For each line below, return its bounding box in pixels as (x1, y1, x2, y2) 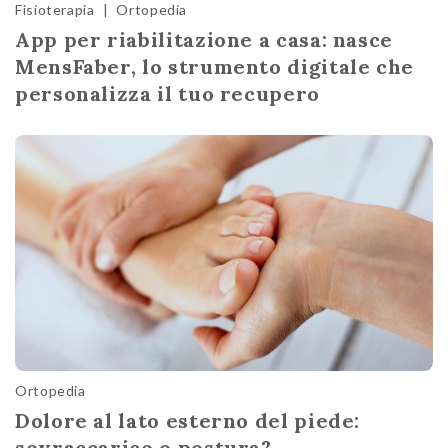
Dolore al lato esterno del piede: (15, 407, 361, 433)
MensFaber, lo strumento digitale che (15, 54, 415, 80)
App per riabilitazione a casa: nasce (15, 27, 394, 53)
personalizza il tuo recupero (15, 81, 320, 107)
